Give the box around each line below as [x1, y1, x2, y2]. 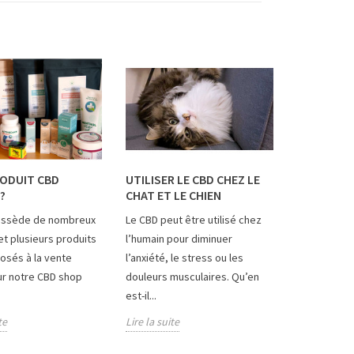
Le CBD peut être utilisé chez [125, 213, 262, 228]
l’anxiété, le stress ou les [125, 250, 243, 265]
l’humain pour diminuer [125, 232, 232, 247]
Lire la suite [125, 314, 179, 330]
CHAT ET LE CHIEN [125, 187, 221, 204]
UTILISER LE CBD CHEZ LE [125, 171, 260, 188]
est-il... [125, 288, 156, 303]
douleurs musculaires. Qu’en [125, 269, 259, 284]
